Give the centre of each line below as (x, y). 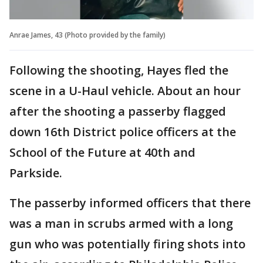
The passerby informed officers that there (130, 203)
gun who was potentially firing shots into (127, 244)
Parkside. (37, 173)
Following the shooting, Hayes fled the (119, 70)
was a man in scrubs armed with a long (121, 223)
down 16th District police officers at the (123, 131)
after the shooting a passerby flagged (118, 111)
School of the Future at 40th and (102, 152)
